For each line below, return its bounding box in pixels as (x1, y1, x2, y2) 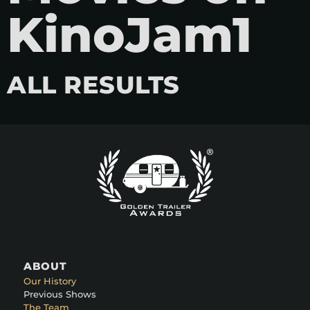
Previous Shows (24, 289, 96, 300)
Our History (24, 275, 76, 287)
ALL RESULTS (7, 70, 180, 100)
